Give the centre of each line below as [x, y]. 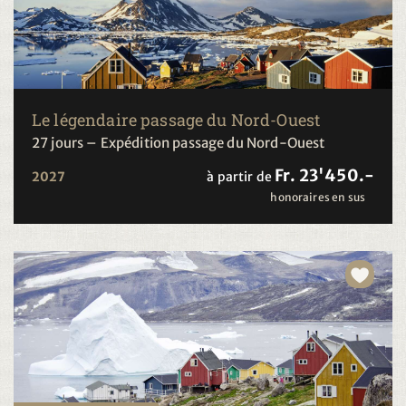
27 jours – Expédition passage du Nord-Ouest [179, 142]
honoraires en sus [318, 197]
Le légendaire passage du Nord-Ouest [176, 119]
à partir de [240, 176]
